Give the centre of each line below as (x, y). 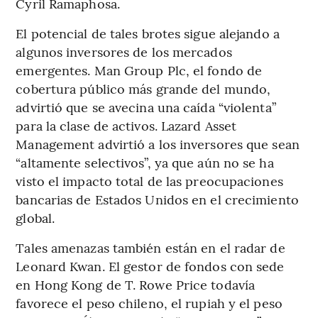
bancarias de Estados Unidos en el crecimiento (157, 199)
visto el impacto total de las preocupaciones (149, 180)
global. (35, 217)
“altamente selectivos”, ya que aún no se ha (145, 162)
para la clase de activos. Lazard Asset (126, 125)
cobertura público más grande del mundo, (143, 88)
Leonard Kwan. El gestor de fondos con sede (150, 265)
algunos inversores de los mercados (124, 51)
